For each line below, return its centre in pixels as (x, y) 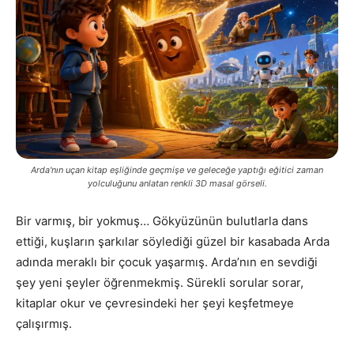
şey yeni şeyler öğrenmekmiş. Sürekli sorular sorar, (160, 283)
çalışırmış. (44, 324)
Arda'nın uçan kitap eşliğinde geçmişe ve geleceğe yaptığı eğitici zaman (177, 170)
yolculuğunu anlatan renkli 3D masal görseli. (177, 184)
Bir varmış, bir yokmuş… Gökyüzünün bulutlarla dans (162, 221)
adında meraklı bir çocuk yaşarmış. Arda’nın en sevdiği (167, 262)
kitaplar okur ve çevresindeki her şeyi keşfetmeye (155, 303)
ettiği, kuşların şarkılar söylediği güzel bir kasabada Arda (173, 242)
